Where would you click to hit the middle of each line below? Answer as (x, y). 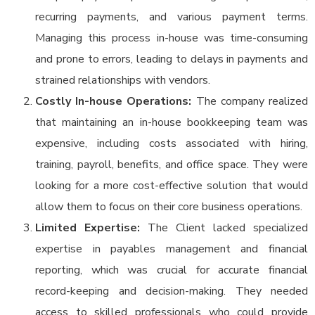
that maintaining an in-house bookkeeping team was (172, 122)
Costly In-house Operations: (114, 101)
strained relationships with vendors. (123, 80)
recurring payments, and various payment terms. (172, 17)
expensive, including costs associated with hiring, (172, 143)
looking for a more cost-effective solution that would (172, 186)
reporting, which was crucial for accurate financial (172, 270)
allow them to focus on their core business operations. (169, 207)
